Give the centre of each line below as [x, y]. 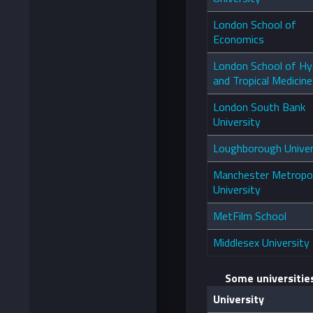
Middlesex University [261, 243]
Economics [239, 39]
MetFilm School [250, 216]
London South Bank [259, 107]
